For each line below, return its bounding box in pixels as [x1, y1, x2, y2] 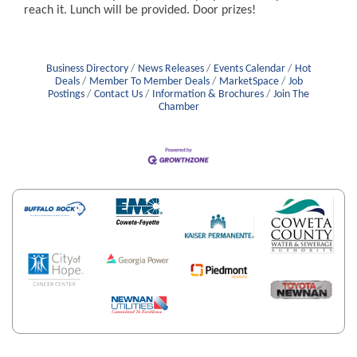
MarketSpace [218, 76, 279, 88]
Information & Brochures [152, 89, 264, 100]
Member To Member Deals [88, 76, 210, 88]
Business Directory [45, 64, 128, 75]
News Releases [137, 64, 204, 75]
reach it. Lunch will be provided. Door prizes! [24, 4, 256, 18]
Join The [273, 89, 309, 100]
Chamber [158, 102, 199, 113]
